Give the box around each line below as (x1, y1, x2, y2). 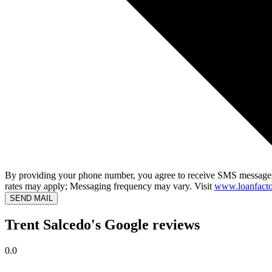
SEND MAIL (10, 194, 53, 203)
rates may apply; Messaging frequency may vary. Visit (5, 181, 214, 192)
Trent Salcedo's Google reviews (5, 217, 200, 233)
